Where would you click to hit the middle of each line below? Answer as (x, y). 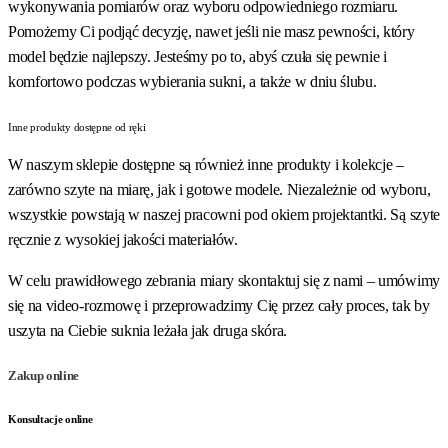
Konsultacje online (50, 419)
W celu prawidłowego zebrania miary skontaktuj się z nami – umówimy (224, 281)
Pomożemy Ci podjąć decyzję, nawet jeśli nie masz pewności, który (211, 32)
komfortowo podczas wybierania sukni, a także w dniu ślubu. (192, 82)
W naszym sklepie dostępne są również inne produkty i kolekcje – (206, 165)
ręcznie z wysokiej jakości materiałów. (123, 240)
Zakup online (44, 376)
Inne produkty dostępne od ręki (77, 127)
